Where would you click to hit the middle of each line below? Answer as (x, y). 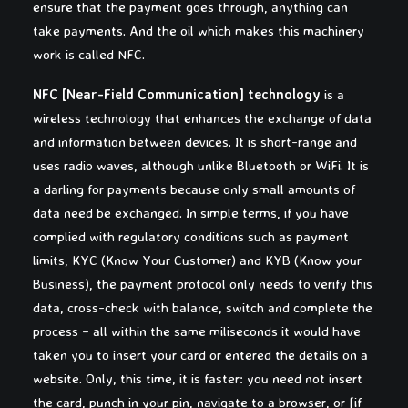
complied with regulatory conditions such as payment (191, 236)
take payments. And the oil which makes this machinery (199, 31)
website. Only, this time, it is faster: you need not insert (198, 378)
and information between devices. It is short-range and (195, 142)
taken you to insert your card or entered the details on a (200, 355)
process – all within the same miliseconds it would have (197, 331)
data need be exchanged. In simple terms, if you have (191, 213)
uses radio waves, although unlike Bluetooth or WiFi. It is (201, 165)
